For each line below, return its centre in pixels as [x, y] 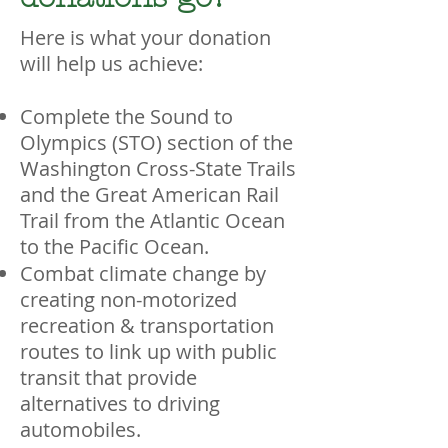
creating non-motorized [128, 299]
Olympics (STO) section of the [156, 142]
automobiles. [80, 429]
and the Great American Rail [149, 194]
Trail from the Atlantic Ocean [152, 220]
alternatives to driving [120, 403]
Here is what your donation [145, 37]
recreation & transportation [147, 325]
